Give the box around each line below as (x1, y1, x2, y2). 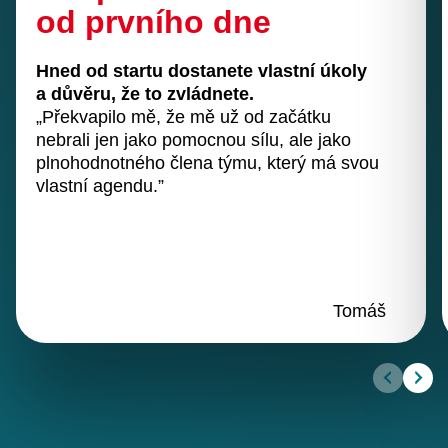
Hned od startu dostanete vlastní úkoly (36, 61, 367, 81)
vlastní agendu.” (36, 176, 164, 196)
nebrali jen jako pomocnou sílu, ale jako (36, 130, 351, 150)
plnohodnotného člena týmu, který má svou (36, 153, 379, 173)
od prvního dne (36, 4, 271, 40)
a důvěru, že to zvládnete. (36, 84, 254, 104)
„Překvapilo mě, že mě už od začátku (36, 107, 331, 127)
